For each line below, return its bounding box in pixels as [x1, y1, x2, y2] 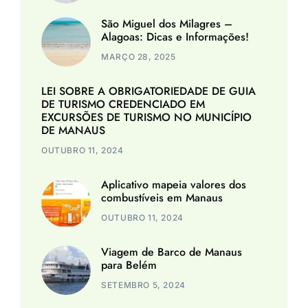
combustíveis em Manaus [101, 189, 223, 206]
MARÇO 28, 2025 [101, 51, 176, 62]
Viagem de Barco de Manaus [101, 243, 243, 260]
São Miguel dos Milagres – [101, 15, 233, 32]
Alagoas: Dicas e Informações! [101, 28, 250, 45]
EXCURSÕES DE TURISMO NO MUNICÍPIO [41, 109, 252, 125]
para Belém [101, 256, 157, 273]
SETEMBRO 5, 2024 [101, 279, 186, 290]
